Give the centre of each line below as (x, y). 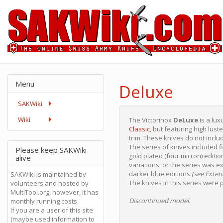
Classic (139, 129)
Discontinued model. (160, 201)
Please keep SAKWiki (51, 150)
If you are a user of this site (52, 210)
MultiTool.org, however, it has (55, 192)
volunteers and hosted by (50, 183)
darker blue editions (160, 174)
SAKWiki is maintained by (48, 174)
